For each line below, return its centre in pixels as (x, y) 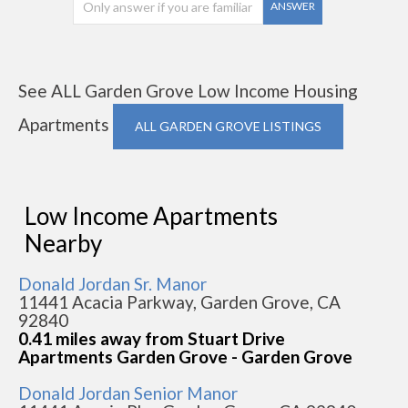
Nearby (63, 243)
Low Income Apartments (151, 216)
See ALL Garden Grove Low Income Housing (188, 91)
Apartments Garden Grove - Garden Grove (185, 357)
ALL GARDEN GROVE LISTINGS (228, 126)
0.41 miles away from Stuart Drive (152, 338)
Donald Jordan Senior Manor (128, 393)
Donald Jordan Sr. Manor (112, 284)
